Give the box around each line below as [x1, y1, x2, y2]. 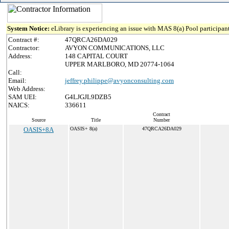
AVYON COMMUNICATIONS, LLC [65, 44, 165, 52]
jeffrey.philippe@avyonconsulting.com [65, 77, 174, 84]
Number [153, 117, 170, 123]
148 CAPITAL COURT [65, 52, 128, 60]
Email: [8, 77, 27, 84]
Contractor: [8, 44, 40, 52]
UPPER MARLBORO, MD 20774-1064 [65, 60, 174, 68]
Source [32, 117, 45, 123]
